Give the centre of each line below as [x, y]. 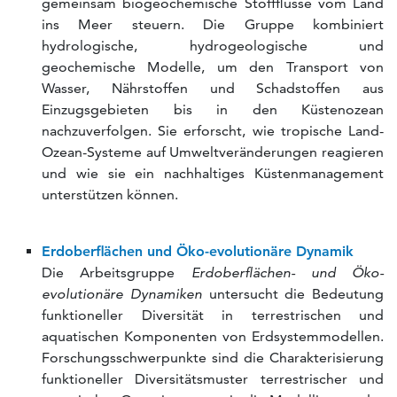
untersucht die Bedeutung [292, 294]
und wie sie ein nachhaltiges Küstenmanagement [213, 174]
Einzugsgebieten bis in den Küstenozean [213, 110]
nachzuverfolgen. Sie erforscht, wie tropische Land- [213, 131]
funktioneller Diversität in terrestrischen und [213, 315]
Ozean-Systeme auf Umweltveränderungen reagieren [213, 152]
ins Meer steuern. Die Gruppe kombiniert [213, 25]
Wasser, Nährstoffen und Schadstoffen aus [213, 89]
